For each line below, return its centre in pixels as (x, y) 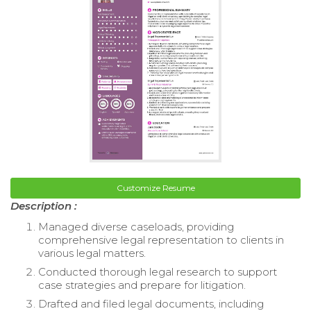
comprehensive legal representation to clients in (161, 240)
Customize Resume (155, 188)
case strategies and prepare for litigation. (142, 285)
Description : (44, 206)
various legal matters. (92, 253)
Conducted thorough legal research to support (158, 272)
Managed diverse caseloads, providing (136, 227)
